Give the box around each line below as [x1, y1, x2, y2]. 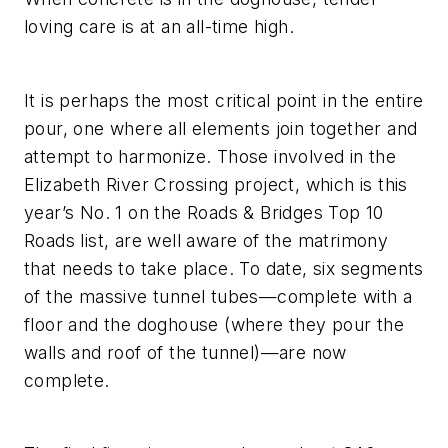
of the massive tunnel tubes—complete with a [24, 285, 413, 307]
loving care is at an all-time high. [24, 16, 294, 38]
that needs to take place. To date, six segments [24, 257, 424, 279]
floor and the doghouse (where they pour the [24, 313, 405, 335]
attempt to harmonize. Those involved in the [24, 145, 397, 167]
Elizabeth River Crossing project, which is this [24, 173, 408, 195]
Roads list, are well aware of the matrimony [24, 229, 389, 251]
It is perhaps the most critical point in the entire [24, 89, 424, 111]
